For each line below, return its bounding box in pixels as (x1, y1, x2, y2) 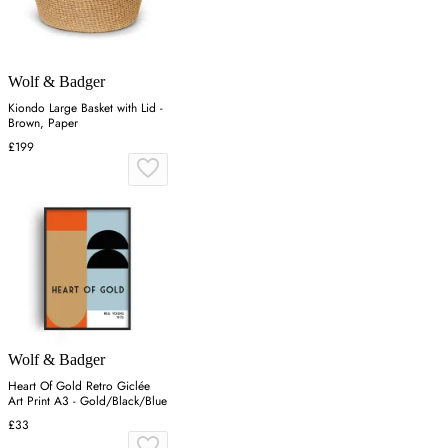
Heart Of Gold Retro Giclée (8, 376, 150, 395)
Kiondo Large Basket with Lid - (8, 98, 163, 117)
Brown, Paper (8, 113, 78, 132)
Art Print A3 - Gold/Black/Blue (8, 391, 167, 410)
